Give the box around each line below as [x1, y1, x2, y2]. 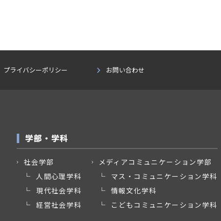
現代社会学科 [36, 185, 82, 195]
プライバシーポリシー [3, 65, 68, 74]
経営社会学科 [36, 200, 82, 210]
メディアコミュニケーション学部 [98, 157, 212, 167]
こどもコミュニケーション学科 [111, 200, 218, 210]
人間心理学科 [36, 171, 82, 181]
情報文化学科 [111, 185, 157, 195]
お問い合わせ [106, 65, 145, 74]
